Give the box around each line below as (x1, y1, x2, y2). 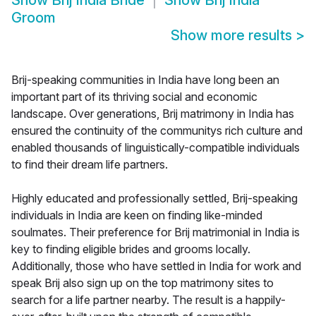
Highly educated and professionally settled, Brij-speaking (11, 191, 298, 206)
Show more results (171, 27, 296, 44)
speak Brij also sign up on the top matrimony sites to (11, 276, 274, 291)
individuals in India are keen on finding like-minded (11, 208, 262, 223)
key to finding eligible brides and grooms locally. (11, 242, 250, 257)
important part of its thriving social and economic (11, 90, 257, 104)
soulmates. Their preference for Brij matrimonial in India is (11, 225, 300, 240)
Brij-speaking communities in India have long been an (11, 73, 279, 87)
